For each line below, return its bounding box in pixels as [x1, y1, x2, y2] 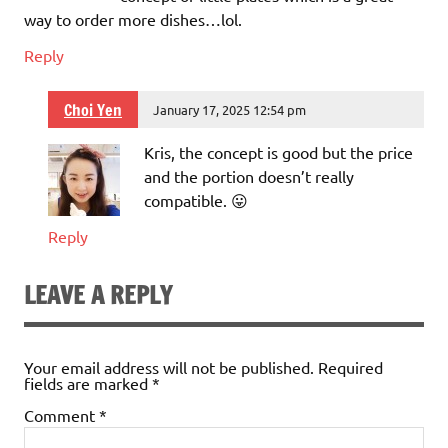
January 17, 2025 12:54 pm [153, 100, 307, 118]
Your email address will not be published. [24, 357, 314, 378]
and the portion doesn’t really [144, 166, 354, 187]
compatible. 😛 [144, 190, 248, 211]
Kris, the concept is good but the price [144, 142, 413, 163]
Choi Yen [64, 98, 122, 121]
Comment [24, 405, 99, 426]
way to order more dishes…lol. [24, 9, 242, 30]
